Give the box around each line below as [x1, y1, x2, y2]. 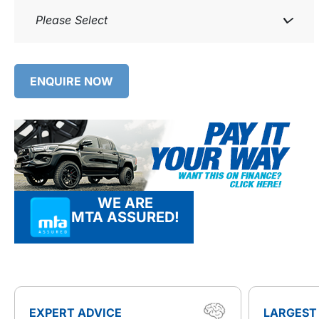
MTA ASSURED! [71, 209, 179, 226]
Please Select [36, 13, 108, 27]
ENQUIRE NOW [30, 74, 113, 88]
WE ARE [98, 194, 153, 211]
